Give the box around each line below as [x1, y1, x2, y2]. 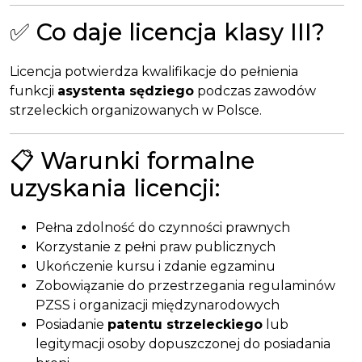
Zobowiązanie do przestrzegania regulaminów [36, 278, 335, 294]
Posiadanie [36, 317, 107, 333]
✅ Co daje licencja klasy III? [10, 18, 325, 47]
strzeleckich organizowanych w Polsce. [10, 103, 262, 119]
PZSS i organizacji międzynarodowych [36, 297, 280, 314]
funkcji [10, 83, 57, 99]
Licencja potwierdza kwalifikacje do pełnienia [10, 64, 298, 80]
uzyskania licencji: [10, 174, 220, 203]
